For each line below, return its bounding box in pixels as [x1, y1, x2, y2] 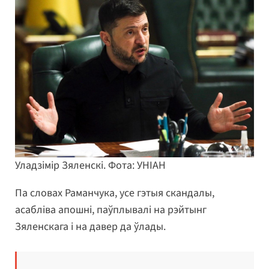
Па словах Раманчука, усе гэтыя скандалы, [15, 186, 214, 201]
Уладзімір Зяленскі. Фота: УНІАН [15, 158, 166, 174]
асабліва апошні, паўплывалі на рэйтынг [15, 202, 207, 218]
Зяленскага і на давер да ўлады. [15, 219, 166, 235]
